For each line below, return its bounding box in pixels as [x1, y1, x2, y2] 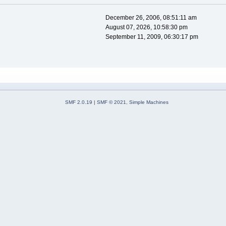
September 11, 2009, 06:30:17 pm [105, 33, 198, 41]
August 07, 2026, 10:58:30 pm [105, 24, 188, 31]
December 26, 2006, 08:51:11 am [105, 14, 197, 22]
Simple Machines [129, 99, 168, 105]
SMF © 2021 [97, 99, 126, 105]
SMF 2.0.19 [65, 99, 92, 105]
